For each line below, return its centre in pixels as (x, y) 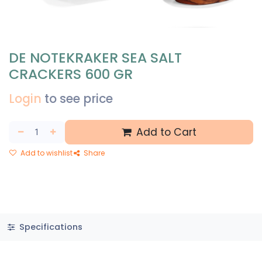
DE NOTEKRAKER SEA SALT (95, 58)
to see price (79, 99)
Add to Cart (165, 132)
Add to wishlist (46, 153)
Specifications (49, 227)
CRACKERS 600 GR (71, 74)
